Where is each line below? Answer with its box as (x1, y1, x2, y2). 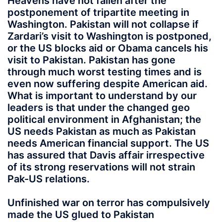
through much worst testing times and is (7, 65, 202, 78)
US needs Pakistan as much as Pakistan (7, 125, 196, 137)
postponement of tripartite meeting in (7, 6, 189, 18)
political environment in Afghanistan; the (7, 113, 201, 125)
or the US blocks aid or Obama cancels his (7, 42, 208, 54)
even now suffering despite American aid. (7, 77, 208, 90)
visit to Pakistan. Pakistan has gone (7, 54, 175, 66)
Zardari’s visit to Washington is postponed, (7, 30, 212, 42)
